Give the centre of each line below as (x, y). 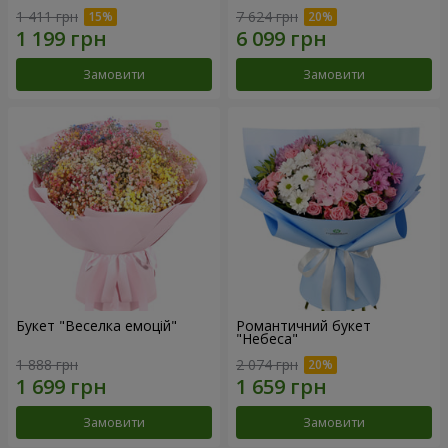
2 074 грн (267, 364)
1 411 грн (47, 16)
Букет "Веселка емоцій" (96, 325)
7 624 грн (267, 16)
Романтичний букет (303, 325)
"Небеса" (267, 338)
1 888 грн (47, 364)
